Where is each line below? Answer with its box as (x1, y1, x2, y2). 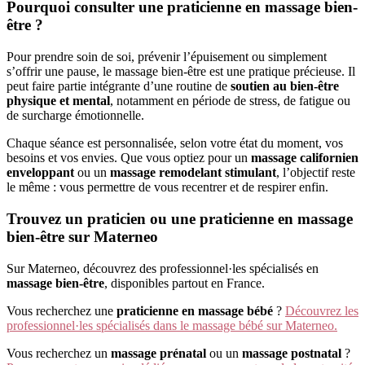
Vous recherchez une (7, 303, 117, 318)
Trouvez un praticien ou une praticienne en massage (7, 209, 353, 227)
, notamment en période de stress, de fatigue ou (110, 94, 350, 108)
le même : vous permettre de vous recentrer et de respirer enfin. (7, 180, 328, 195)
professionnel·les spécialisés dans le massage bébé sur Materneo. (7, 318, 337, 332)
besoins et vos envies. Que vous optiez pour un (7, 151, 251, 165)
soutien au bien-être (231, 79, 339, 94)
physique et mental (7, 94, 110, 108)
